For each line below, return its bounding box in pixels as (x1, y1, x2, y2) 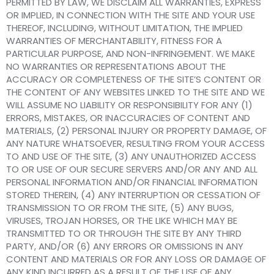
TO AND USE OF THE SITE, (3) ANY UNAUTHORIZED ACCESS (6, 150, 256, 163)
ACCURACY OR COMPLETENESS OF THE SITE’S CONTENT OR (6, 73, 261, 86)
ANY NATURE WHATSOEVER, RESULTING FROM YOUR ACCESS (6, 137, 265, 150)
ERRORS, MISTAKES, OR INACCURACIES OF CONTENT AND (6, 111, 250, 125)
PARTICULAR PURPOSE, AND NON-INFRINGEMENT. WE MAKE (6, 47, 255, 61)
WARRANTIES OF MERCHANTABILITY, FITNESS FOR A (6, 34, 222, 48)
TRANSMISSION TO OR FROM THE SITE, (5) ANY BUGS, (6, 201, 234, 215)
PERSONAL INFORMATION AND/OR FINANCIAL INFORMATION (6, 176, 257, 189)
